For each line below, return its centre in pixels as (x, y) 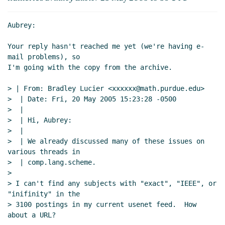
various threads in (44, 152)
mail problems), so (44, 57)
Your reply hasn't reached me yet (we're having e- (106, 46)
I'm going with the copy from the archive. (90, 68)
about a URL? (32, 215)
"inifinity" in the (44, 194)
